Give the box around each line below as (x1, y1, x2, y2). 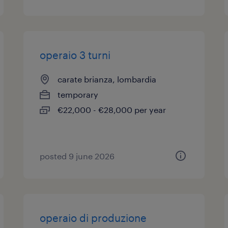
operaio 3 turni (40, 49, 111, 61)
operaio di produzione (40, 212, 147, 224)
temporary (58, 90, 99, 99)
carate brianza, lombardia (58, 74, 157, 84)
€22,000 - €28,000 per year (58, 105, 166, 115)
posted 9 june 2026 (40, 151, 115, 161)
